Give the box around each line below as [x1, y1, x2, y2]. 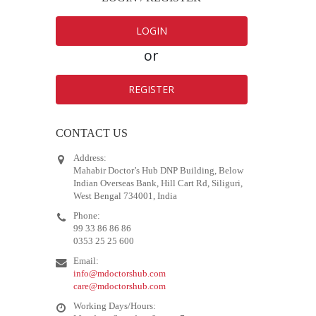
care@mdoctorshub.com [73, 281, 166, 291]
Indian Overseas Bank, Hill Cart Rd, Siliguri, [73, 178, 243, 188]
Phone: [73, 210, 100, 221]
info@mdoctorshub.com [73, 268, 166, 279]
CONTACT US [55, 127, 128, 139]
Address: [73, 152, 107, 163]
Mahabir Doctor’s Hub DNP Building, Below [73, 165, 243, 176]
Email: [73, 255, 99, 266]
